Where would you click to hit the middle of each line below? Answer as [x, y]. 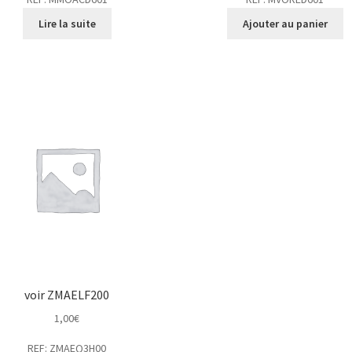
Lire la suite [67, 24]
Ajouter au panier [285, 24]
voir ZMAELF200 [67, 295]
